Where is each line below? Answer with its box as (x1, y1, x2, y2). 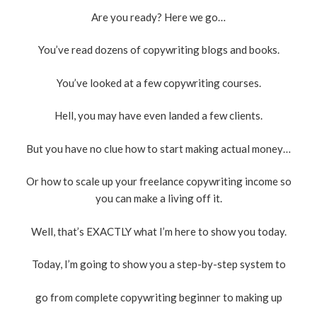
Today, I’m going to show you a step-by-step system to (31, 258, 286, 271)
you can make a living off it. (95, 192, 222, 205)
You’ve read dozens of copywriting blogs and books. (38, 43, 279, 57)
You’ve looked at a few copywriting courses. (56, 76, 261, 89)
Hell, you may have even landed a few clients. (54, 109, 263, 122)
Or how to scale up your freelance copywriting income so (25, 175, 292, 188)
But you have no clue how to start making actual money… (26, 142, 291, 155)
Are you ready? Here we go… (91, 10, 226, 23)
